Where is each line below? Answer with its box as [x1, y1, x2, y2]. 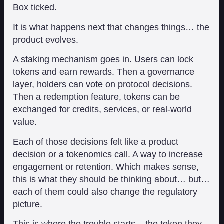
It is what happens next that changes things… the [13, 22, 210, 32]
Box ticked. [13, 2, 57, 13]
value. [13, 117, 37, 127]
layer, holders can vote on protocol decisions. [13, 79, 193, 90]
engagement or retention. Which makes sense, [13, 161, 199, 172]
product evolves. [13, 34, 79, 45]
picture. [13, 199, 43, 209]
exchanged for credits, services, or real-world [13, 104, 192, 115]
